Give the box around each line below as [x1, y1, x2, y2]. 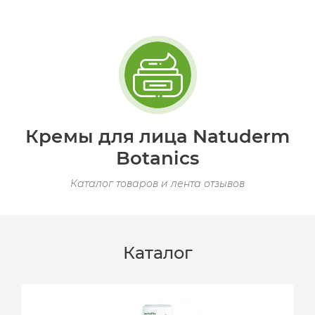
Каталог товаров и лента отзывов [70, 177, 245, 190]
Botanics [116, 147, 199, 169]
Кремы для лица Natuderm [25, 125, 290, 148]
